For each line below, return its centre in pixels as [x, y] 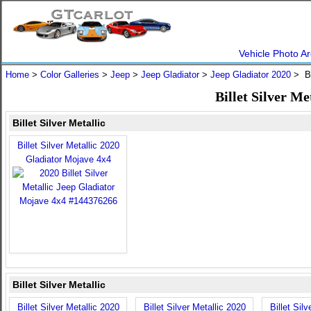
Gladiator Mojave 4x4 [68, 159]
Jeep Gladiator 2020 [251, 75]
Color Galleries [70, 75]
